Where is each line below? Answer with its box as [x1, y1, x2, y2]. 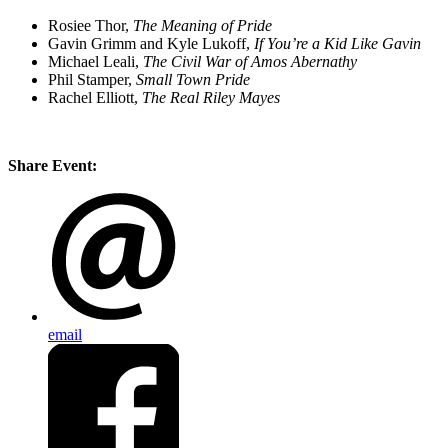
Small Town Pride [136, 71, 250, 89]
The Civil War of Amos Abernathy [143, 53, 357, 71]
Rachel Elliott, [48, 89, 138, 107]
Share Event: [8, 157, 97, 175]
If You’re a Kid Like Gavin [254, 35, 421, 53]
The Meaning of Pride [133, 17, 272, 35]
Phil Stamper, [48, 71, 132, 89]
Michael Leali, [48, 53, 139, 71]
